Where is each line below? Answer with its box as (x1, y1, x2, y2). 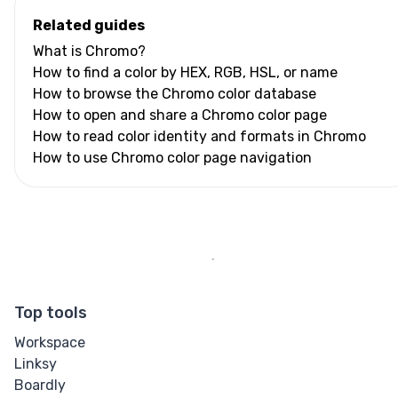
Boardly (14, 376, 66, 394)
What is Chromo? (33, 42, 146, 60)
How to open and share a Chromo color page (33, 106, 327, 123)
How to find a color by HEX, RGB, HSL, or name (33, 63, 338, 81)
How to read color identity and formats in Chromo (33, 127, 366, 145)
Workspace (14, 333, 85, 351)
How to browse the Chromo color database (33, 84, 316, 102)
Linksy (14, 354, 57, 372)
